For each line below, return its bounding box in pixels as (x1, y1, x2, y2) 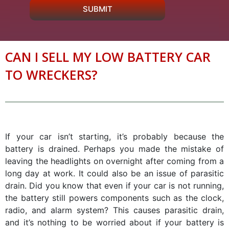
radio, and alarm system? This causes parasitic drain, (5, 205, 224, 216)
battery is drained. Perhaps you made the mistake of (5, 144, 224, 154)
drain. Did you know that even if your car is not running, (5, 180, 224, 191)
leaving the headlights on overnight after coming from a (5, 156, 224, 167)
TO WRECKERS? (5, 66, 98, 84)
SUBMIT (82, 4, 112, 14)
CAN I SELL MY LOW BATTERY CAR (5, 48, 211, 66)
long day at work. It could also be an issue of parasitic (5, 168, 224, 179)
